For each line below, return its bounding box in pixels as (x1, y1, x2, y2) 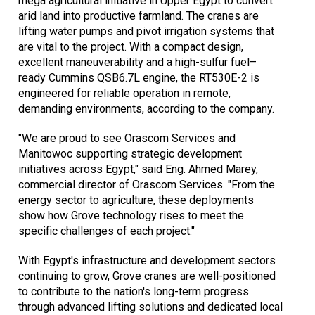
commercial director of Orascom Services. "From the (18, 178, 275, 192)
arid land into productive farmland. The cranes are (18, 9, 259, 23)
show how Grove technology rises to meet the (18, 209, 244, 223)
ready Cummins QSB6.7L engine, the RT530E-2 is (18, 71, 259, 85)
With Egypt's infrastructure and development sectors (18, 254, 276, 268)
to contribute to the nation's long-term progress (18, 285, 249, 299)
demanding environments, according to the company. (18, 102, 274, 116)
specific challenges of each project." (18, 224, 195, 238)
